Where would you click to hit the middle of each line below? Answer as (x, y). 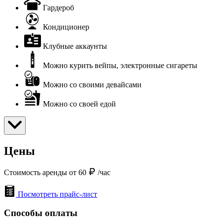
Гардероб (58, 7)
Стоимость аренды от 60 (46, 172)
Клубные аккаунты (75, 46)
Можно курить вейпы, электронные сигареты (120, 65)
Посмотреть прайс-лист (57, 194)
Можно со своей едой (79, 104)
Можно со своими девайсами (92, 84)
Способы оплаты (41, 213)
